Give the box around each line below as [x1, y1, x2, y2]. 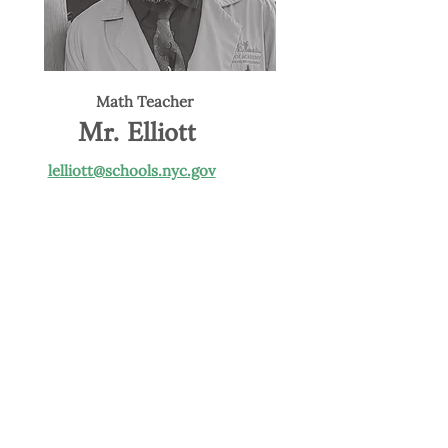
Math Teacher [96, 92, 194, 111]
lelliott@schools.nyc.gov [47, 161, 216, 180]
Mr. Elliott [78, 105, 196, 163]
